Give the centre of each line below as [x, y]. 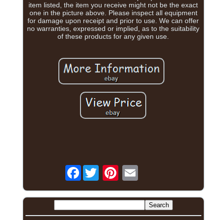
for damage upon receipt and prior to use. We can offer [113, 21]
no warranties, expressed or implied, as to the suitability [113, 29]
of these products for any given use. [113, 37]
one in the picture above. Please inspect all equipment [113, 13]
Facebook [96, 169]
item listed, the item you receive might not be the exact [113, 5]
